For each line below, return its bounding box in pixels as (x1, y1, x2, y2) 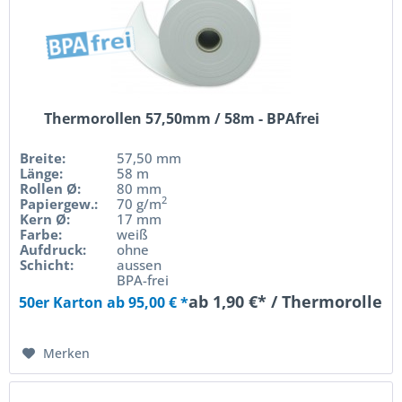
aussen (117, 255, 162, 274)
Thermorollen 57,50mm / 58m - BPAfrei (43, 108, 319, 128)
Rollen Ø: (20, 179, 82, 197)
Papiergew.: (20, 194, 99, 213)
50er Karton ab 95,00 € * (19, 292, 189, 312)
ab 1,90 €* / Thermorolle (188, 290, 383, 312)
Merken (43, 344, 91, 362)
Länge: (20, 163, 64, 182)
